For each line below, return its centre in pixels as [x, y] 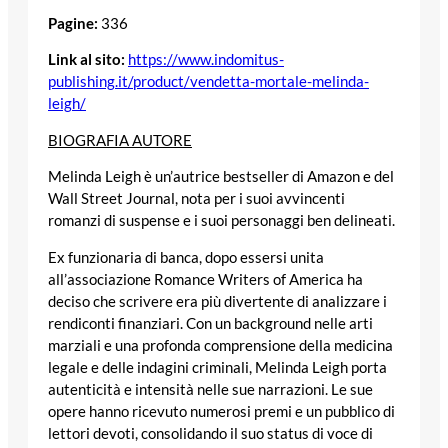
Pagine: [73, 23]
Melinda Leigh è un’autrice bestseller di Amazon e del [221, 177]
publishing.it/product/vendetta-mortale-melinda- [208, 82]
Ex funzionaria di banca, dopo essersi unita [186, 257]
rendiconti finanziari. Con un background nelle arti [210, 323]
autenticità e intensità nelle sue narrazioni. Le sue [210, 389]
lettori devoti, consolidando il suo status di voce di [210, 433]
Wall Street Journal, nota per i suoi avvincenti [196, 199]
